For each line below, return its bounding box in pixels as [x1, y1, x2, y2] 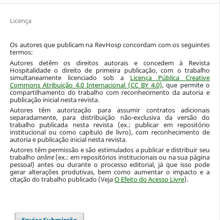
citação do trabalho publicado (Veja [9, 174, 114, 184]
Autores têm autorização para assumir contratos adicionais [9, 105, 210, 114]
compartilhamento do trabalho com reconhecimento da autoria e [9, 87, 210, 97]
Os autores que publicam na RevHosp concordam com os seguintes [9, 40, 210, 50]
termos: [9, 48, 33, 57]
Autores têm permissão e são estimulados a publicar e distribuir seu [9, 145, 210, 154]
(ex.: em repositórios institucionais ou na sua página [55, 152, 210, 162]
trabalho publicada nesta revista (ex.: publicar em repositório [9, 120, 210, 129]
